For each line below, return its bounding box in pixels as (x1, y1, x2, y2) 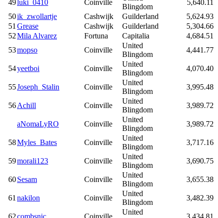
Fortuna (84, 31, 108, 40)
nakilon (17, 193, 40, 202)
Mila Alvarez (17, 31, 57, 40)
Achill (17, 101, 36, 109)
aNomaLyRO (17, 119, 59, 128)
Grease (17, 21, 38, 30)
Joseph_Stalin (17, 82, 59, 91)
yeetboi (17, 64, 39, 73)
